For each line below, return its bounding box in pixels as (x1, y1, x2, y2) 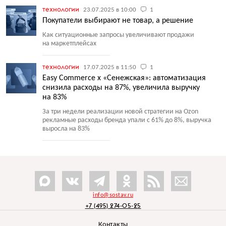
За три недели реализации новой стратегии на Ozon (42, 108, 198, 116)
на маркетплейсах (42, 40, 96, 47)
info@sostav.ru (93, 192, 133, 198)
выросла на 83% (42, 125, 90, 133)
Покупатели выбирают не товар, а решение (42, 17, 193, 25)
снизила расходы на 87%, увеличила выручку (42, 84, 200, 92)
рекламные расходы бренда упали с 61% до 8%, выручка (42, 117, 211, 124)
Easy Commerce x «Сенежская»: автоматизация (42, 74, 206, 82)
